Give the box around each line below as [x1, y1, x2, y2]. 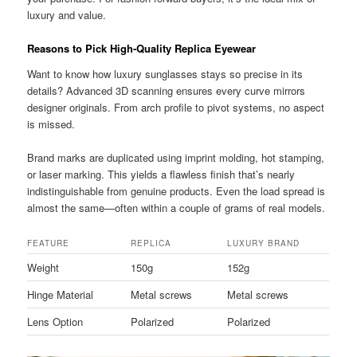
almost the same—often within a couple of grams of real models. [27, 199, 326, 215]
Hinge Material [27, 286, 94, 302]
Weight [27, 259, 60, 275]
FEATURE [27, 237, 70, 249]
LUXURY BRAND [227, 237, 300, 249]
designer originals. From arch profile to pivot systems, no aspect [27, 99, 325, 115]
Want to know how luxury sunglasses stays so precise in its [27, 65, 304, 81]
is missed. [27, 116, 76, 131]
